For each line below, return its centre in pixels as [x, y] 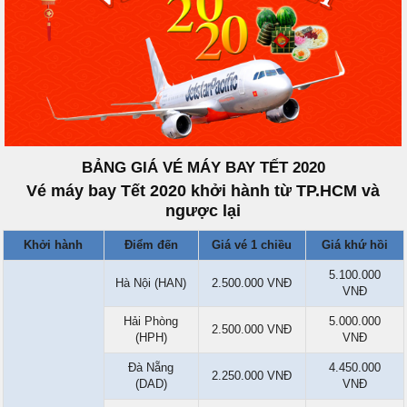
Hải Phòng [151, 322]
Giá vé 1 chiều [252, 245]
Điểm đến [151, 245]
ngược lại [203, 211]
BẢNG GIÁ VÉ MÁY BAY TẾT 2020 [203, 168]
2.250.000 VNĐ [252, 376]
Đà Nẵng [151, 368]
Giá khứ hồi [354, 245]
